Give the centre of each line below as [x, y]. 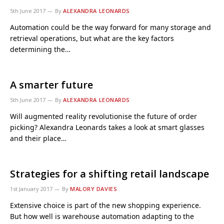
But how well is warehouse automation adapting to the [102, 216]
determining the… [40, 49]
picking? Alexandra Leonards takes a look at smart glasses [107, 127]
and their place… [38, 138]
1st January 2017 [31, 189]
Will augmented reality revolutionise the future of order [103, 116]
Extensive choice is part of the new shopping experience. [105, 205]
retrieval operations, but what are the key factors [92, 38]
